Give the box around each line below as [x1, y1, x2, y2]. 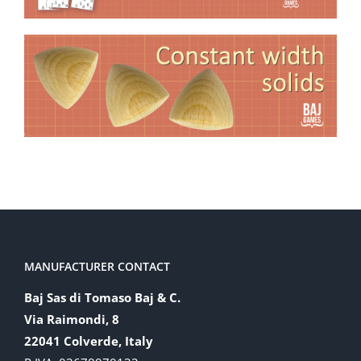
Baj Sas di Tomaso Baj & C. [24, 288, 180, 305]
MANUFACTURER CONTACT [24, 258, 170, 274]
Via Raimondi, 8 [24, 310, 119, 327]
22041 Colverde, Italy [24, 332, 153, 349]
